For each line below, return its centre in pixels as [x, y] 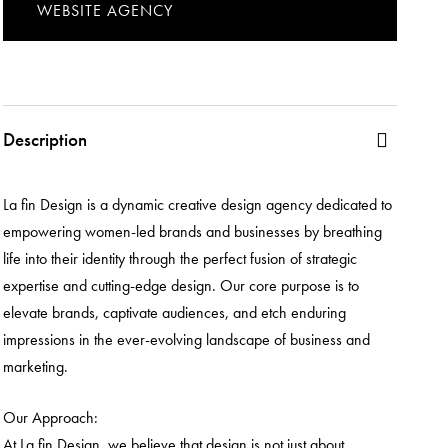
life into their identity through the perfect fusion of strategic [180, 258]
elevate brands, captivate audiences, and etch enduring [174, 312]
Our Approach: [50, 417]
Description [45, 140]
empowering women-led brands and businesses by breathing [192, 231]
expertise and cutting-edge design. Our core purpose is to [181, 285]
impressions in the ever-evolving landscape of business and [186, 339]
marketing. [35, 366]
